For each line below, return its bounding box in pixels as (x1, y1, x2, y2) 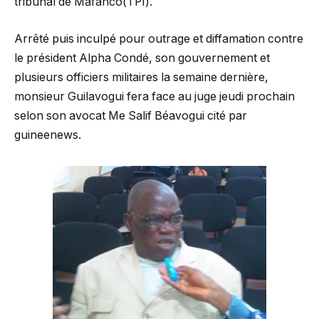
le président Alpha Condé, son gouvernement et (14, 51, 270, 65)
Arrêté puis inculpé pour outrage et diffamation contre (14, 31, 303, 46)
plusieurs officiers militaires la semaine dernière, (14, 70, 271, 84)
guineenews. (14, 127, 81, 142)
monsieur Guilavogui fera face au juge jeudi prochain (14, 89, 295, 103)
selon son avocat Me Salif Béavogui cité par (14, 108, 247, 122)
